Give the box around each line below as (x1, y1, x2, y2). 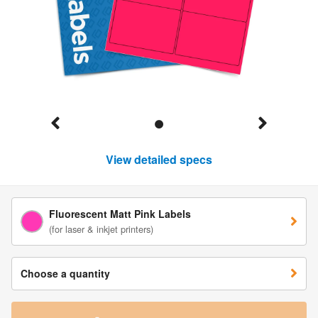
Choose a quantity (21, 265, 110, 280)
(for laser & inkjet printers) (49, 221, 153, 236)
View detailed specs (106, 150, 212, 168)
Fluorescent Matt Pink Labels (49, 206, 191, 221)
